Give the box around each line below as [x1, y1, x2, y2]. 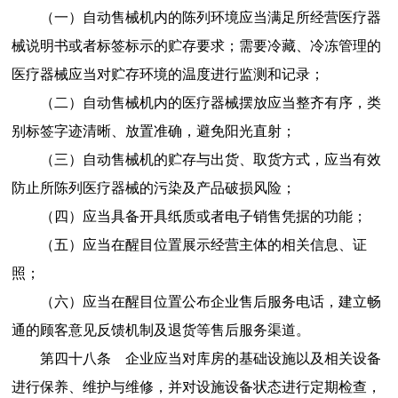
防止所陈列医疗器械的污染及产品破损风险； [11, 179, 296, 195]
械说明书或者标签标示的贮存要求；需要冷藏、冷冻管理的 [11, 37, 381, 53]
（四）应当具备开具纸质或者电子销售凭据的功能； [39, 208, 367, 224]
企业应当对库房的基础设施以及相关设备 [124, 350, 381, 366]
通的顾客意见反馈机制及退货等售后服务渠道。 [11, 322, 310, 338]
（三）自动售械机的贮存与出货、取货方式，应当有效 [39, 151, 381, 167]
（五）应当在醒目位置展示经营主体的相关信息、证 [39, 236, 367, 252]
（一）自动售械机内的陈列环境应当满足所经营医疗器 [39, 9, 381, 25]
